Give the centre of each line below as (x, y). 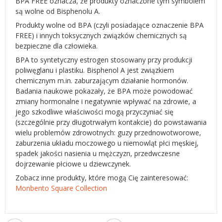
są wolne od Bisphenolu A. (58, 11)
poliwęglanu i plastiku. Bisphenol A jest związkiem (95, 70)
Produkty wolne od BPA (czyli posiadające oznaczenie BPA (110, 25)
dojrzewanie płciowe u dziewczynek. (73, 164)
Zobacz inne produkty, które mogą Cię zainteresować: (102, 178)
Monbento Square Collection (61, 188)
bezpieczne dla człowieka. (56, 46)
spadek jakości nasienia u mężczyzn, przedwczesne (98, 153)
